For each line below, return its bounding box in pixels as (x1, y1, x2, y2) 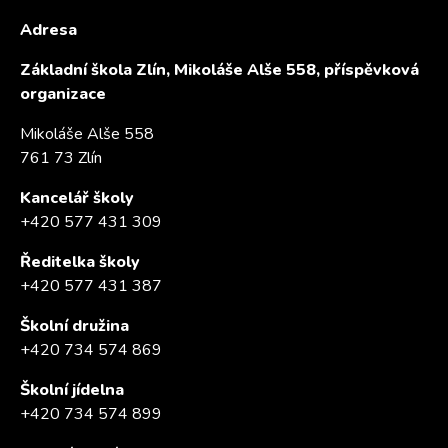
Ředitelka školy (20, 251, 140, 273)
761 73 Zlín (20, 147, 102, 169)
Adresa (20, 19, 77, 41)
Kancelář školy (20, 187, 134, 209)
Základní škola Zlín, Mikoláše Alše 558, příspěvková (20, 59, 419, 81)
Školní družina (20, 315, 129, 337)
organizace (20, 83, 106, 105)
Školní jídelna (20, 379, 124, 401)
